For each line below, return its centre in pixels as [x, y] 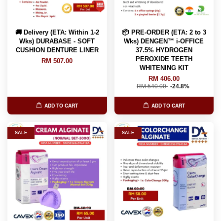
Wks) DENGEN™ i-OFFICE [164, 41]
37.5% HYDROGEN [164, 50]
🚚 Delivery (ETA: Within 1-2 [57, 32]
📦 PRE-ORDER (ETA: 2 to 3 [164, 32]
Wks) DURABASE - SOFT [57, 41]
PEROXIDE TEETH [164, 59]
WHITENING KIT [164, 68]
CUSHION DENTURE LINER [57, 50]
